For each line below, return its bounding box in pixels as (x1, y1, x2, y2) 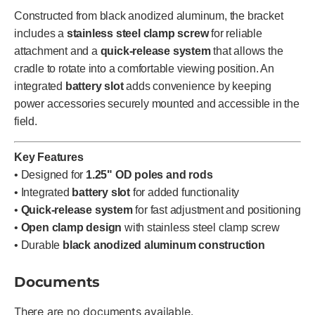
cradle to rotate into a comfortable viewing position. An (14, 62, 274, 75)
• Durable (14, 238, 63, 251)
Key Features (14, 150, 84, 163)
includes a (14, 27, 67, 39)
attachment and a (14, 44, 101, 57)
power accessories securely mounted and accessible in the (14, 97, 300, 110)
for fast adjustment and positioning (132, 203, 301, 216)
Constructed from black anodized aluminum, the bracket (14, 9, 283, 22)
